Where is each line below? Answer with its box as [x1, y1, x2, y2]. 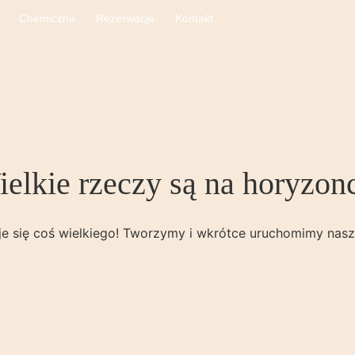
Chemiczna [19, 12, 76, 25]
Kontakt [175, 12, 214, 25]
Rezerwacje [96, 12, 155, 25]
